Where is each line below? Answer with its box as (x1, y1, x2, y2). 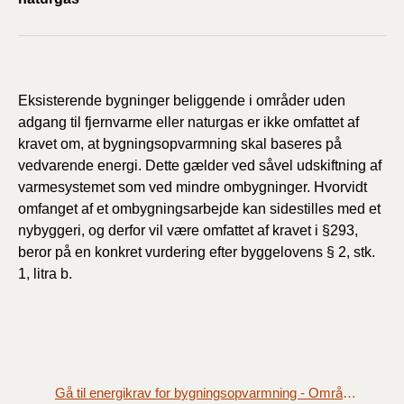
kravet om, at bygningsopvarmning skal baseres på (18, 135, 342, 151)
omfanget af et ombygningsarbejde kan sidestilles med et (18, 200, 381, 216)
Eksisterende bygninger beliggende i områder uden (18, 92, 345, 108)
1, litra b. (18, 265, 72, 281)
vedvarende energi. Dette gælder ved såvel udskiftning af (18, 157, 381, 173)
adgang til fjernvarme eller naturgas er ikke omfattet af (18, 114, 359, 130)
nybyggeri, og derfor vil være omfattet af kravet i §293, (18, 222, 358, 238)
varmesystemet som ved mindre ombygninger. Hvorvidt (18, 179, 367, 195)
